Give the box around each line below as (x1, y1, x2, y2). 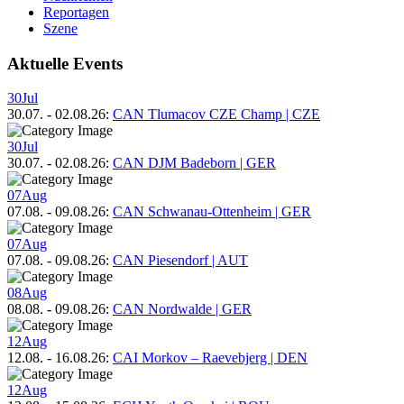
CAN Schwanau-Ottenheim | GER (113, 204, 311, 220)
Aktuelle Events (7, 53, 123, 73)
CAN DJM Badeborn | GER (113, 155, 276, 171)
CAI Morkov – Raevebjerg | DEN (113, 350, 308, 366)
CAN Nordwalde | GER (113, 301, 252, 317)
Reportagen (43, 5, 109, 21)
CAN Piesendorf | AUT (113, 252, 248, 269)
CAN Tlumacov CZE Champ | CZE (113, 106, 320, 123)
